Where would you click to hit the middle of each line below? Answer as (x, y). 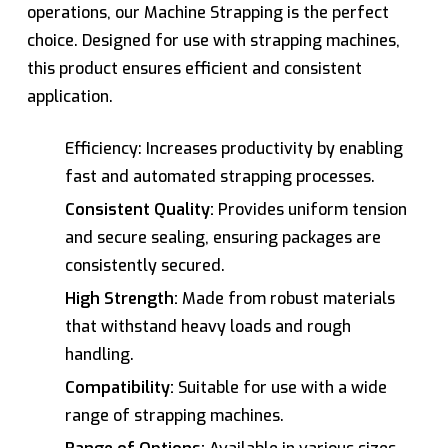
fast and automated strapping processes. (219, 176)
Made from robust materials (286, 298)
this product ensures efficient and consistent (194, 68)
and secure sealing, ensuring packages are (222, 237)
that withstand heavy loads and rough (207, 326)
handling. (99, 354)
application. (69, 96)
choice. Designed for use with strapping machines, (213, 40)
